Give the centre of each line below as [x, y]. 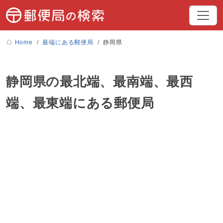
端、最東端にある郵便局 [80, 103]
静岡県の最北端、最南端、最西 [100, 82]
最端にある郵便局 [68, 43]
